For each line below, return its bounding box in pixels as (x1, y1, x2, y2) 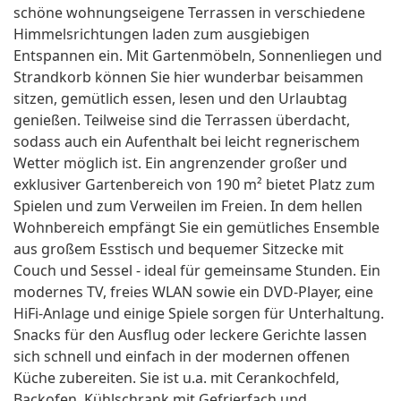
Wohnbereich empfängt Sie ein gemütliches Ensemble (13, 218, 380, 238)
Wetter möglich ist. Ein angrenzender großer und (13, 153, 347, 174)
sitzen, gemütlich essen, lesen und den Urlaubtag (13, 89, 347, 109)
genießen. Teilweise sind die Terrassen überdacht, (13, 110, 350, 131)
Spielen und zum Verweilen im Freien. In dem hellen (13, 196, 363, 217)
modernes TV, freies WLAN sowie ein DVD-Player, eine (13, 282, 373, 303)
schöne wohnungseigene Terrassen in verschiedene (13, 3, 365, 23)
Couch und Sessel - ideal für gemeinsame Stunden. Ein (13, 260, 380, 281)
